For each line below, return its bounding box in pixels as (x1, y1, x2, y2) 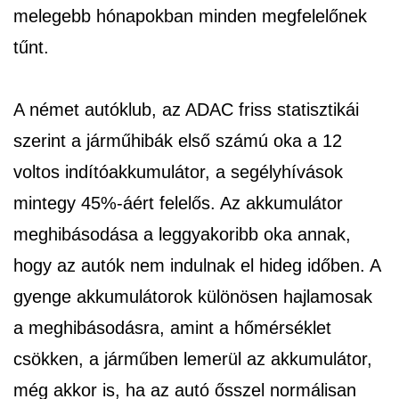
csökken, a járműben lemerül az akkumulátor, (13, 348, 372, 369)
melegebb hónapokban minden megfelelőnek (13, 5, 367, 26)
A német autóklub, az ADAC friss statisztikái (13, 99, 359, 119)
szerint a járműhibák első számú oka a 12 (13, 130, 342, 151)
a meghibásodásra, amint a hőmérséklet (13, 317, 331, 338)
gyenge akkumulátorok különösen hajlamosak (13, 286, 372, 306)
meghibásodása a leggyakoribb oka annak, (13, 224, 351, 244)
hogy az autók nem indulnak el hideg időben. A (13, 255, 380, 275)
